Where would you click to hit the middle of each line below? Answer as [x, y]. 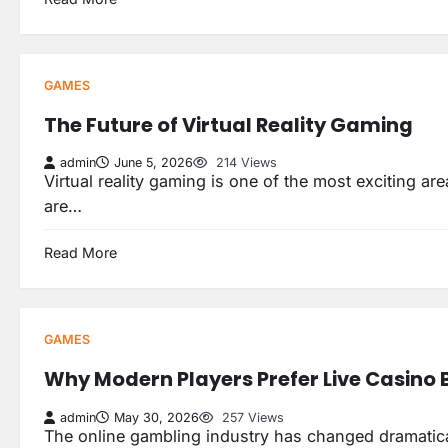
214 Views [244, 163]
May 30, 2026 [156, 417]
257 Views [251, 417]
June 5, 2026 [153, 163]
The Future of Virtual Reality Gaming [228, 124]
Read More [80, 253]
